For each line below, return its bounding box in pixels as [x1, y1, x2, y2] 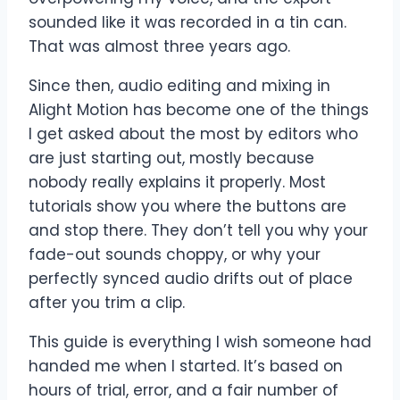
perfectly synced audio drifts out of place [29, 268, 353, 290]
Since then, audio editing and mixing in [29, 75, 330, 97]
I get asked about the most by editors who [29, 123, 358, 146]
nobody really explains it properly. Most [29, 171, 326, 194]
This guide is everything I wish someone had [29, 331, 371, 354]
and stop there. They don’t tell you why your [29, 220, 368, 242]
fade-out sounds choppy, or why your [29, 244, 321, 266]
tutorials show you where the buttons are [29, 196, 346, 218]
